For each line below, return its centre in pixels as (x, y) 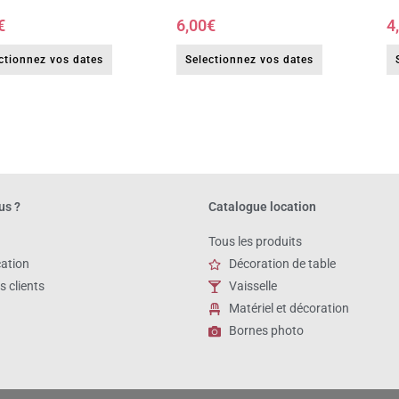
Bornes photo (266, 331)
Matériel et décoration (289, 309)
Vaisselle (252, 286)
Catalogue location (262, 207)
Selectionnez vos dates (249, 60)
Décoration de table (282, 264)
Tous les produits (255, 242)
